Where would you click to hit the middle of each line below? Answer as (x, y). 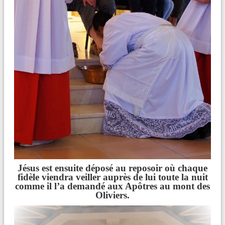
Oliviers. (113, 195)
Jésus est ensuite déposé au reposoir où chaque (113, 168)
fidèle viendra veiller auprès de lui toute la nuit (113, 177)
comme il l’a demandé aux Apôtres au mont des (113, 186)
